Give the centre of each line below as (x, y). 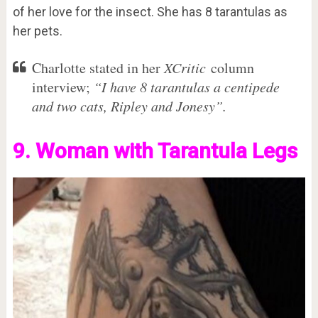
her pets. (37, 31)
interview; (62, 87)
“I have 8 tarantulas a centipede (186, 86)
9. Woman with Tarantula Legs (155, 150)
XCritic (187, 67)
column (232, 67)
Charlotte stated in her (98, 67)
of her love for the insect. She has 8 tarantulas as (150, 11)
